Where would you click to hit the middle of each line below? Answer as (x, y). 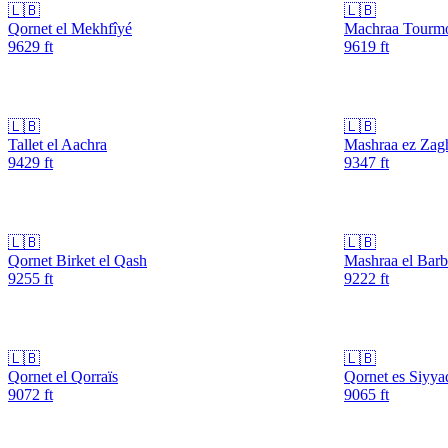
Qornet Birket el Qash (77, 260)
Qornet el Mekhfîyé (70, 28)
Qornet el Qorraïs (63, 376)
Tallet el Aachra (57, 144)
